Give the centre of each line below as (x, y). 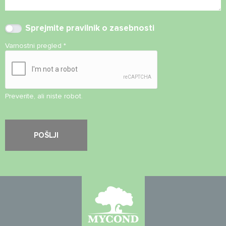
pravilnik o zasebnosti (110, 28)
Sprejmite (46, 28)
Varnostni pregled (34, 46)
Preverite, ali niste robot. (44, 96)
